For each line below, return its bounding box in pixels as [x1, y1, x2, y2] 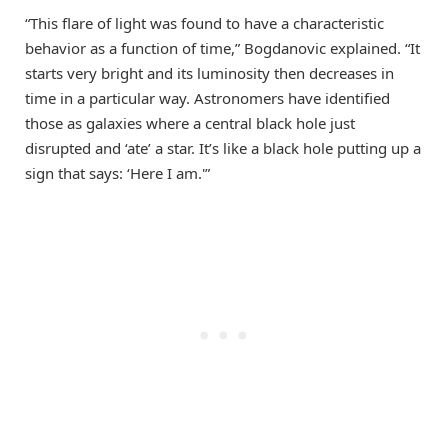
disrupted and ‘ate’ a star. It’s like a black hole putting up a [25, 137, 421, 158]
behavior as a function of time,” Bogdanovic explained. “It [25, 37, 420, 58]
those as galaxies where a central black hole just [25, 112, 355, 133]
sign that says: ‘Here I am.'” [25, 162, 210, 183]
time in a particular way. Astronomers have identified [25, 87, 390, 108]
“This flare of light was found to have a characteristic [25, 12, 384, 33]
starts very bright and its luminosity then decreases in [25, 62, 394, 83]
